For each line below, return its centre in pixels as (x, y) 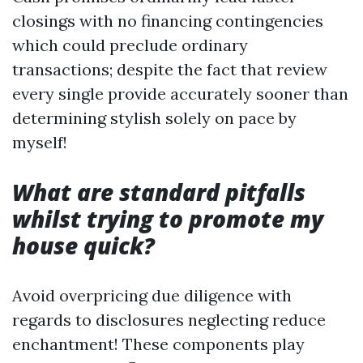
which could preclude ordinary (130, 45)
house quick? (83, 246)
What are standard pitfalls (159, 192)
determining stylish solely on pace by (154, 118)
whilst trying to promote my (168, 219)
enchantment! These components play (158, 344)
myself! (40, 142)
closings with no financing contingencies (168, 21)
